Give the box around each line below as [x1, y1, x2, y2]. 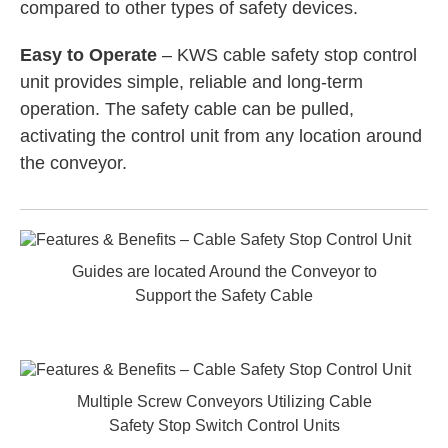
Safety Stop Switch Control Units [108, 417, 340, 434]
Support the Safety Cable [135, 287, 313, 304]
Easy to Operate [20, 45, 157, 65]
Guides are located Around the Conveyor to [71, 263, 377, 280]
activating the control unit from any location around [20, 126, 422, 146]
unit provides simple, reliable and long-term [20, 72, 363, 92]
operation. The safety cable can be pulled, [20, 99, 354, 119]
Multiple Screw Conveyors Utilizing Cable [76, 393, 372, 410]
